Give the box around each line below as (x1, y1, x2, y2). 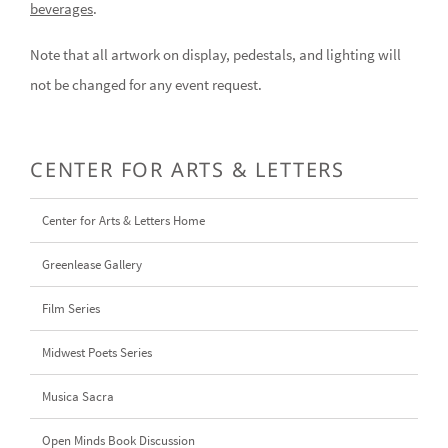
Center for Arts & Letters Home (42, 211, 205, 229)
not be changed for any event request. (30, 74, 262, 94)
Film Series (42, 299, 100, 317)
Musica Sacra (42, 387, 114, 405)
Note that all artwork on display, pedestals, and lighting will (30, 44, 401, 64)
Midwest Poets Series (42, 343, 152, 361)
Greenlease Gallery (42, 255, 142, 273)
